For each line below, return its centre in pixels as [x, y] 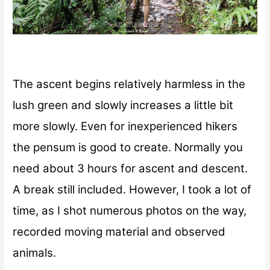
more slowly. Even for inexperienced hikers [125, 127]
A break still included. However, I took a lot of [132, 190]
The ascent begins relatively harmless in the [129, 84]
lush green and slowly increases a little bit [123, 105]
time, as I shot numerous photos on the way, [130, 211]
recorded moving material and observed [119, 232]
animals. [35, 253]
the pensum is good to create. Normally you [128, 148]
